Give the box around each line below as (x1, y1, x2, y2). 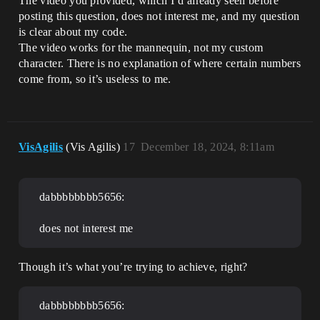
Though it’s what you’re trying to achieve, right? (19, 261, 248, 274)
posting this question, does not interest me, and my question (19, 10, 300, 23)
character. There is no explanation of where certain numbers (19, 57, 301, 70)
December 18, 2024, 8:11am (141, 141, 275, 154)
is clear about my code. (19, 26, 128, 39)
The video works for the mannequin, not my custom (19, 41, 264, 54)
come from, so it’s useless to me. (19, 73, 171, 86)
